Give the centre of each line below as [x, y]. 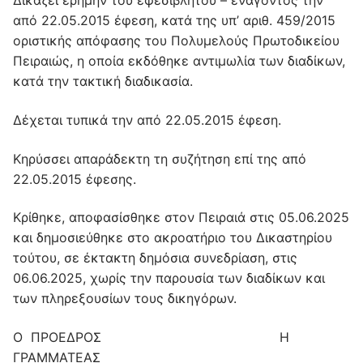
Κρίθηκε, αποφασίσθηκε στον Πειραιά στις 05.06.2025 [181, 218]
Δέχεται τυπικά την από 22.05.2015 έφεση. [147, 120]
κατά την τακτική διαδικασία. [103, 81]
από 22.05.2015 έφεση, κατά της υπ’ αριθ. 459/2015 [174, 21]
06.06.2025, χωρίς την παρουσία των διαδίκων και [169, 278]
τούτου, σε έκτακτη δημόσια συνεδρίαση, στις [155, 258]
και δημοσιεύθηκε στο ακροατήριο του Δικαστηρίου [173, 238]
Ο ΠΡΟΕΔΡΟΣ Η [151, 337]
